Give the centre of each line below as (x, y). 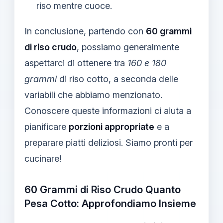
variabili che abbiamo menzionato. (93, 95)
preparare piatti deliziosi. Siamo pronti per (109, 142)
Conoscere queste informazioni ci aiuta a (108, 111)
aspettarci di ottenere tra (76, 63)
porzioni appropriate (111, 126)
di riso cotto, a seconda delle (117, 79)
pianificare (47, 126)
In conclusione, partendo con (85, 31)
